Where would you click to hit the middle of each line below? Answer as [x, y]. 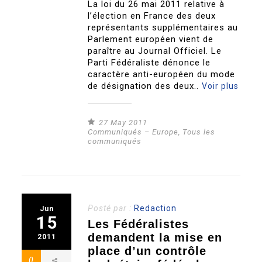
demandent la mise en [155, 237]
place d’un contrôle [147, 251]
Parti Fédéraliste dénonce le [149, 63]
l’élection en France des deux [152, 16]
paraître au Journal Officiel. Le [155, 51]
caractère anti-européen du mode [162, 74]
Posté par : [111, 208]
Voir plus [220, 86]
